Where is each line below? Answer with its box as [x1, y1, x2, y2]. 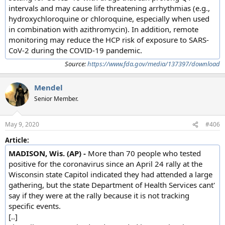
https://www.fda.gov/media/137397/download [87, 59, 220, 68]
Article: [5, 136, 29, 145]
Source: [65, 59, 87, 68]
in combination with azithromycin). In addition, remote [9, 24, 198, 34]
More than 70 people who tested [88, 148, 201, 159]
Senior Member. [34, 94, 78, 103]
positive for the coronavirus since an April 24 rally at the [9, 159, 202, 169]
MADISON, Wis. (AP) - [9, 148, 88, 159]
